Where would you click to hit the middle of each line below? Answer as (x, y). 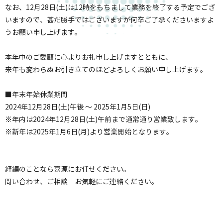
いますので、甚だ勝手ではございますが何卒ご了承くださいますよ (110, 20)
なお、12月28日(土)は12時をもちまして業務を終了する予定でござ (110, 7)
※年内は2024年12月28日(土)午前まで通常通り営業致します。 (104, 119)
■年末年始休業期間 (36, 95)
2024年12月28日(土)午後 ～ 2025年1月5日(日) (78, 107)
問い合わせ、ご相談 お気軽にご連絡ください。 (82, 182)
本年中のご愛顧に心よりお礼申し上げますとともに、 (89, 57)
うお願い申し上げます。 (43, 32)
